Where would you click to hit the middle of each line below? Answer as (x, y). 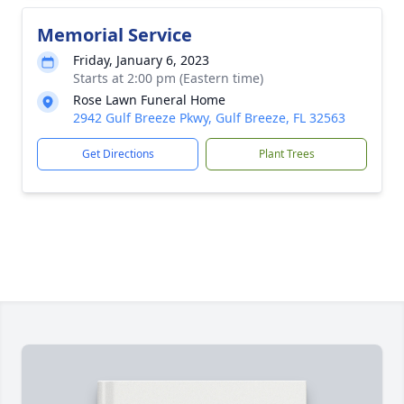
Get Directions (118, 154)
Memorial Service (115, 35)
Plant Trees (286, 154)
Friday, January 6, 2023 (141, 60)
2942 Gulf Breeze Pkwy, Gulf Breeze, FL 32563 (209, 118)
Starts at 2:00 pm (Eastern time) (168, 78)
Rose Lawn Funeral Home (149, 100)
